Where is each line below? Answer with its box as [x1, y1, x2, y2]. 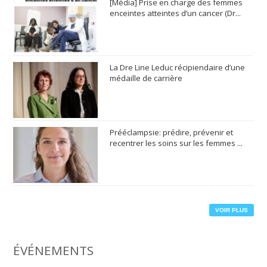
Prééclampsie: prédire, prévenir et [109, 126, 233, 138]
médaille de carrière [109, 72, 182, 83]
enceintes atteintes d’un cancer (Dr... [109, 7, 241, 18]
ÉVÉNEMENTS [13, 242, 94, 259]
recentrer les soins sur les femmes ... [109, 137, 243, 148]
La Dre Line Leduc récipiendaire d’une [109, 61, 245, 73]
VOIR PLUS [215, 207, 248, 214]
